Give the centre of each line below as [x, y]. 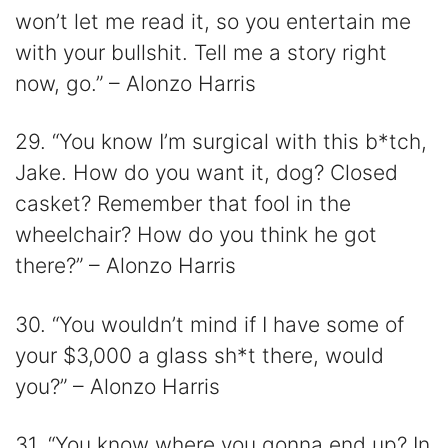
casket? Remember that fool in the [183, 204]
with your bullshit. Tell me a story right [201, 53]
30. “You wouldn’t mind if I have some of [209, 324]
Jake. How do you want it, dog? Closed [206, 173]
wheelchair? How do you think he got [196, 235]
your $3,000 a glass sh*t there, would [199, 355]
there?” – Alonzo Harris [125, 266]
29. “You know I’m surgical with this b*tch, [221, 142]
